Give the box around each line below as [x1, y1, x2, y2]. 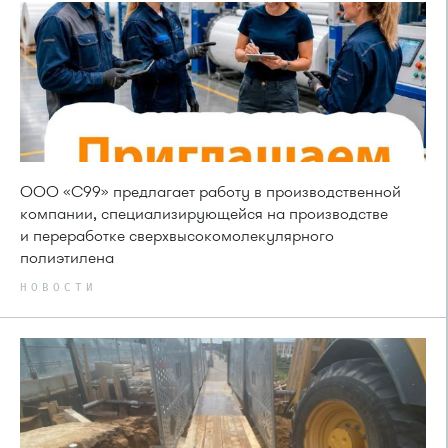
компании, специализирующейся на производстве [20, 202, 388, 225]
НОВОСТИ [20, 281, 97, 293]
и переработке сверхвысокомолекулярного [20, 224, 334, 247]
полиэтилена [20, 246, 114, 269]
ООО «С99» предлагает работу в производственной [20, 180, 401, 203]
